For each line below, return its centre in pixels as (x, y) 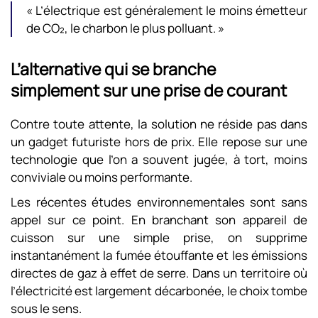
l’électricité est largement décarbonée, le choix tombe (159, 291)
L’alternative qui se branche (113, 69)
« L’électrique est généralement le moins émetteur (167, 10)
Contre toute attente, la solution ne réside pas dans (159, 124)
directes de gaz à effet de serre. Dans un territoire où (159, 273)
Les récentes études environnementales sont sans (159, 202)
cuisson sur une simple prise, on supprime (159, 237)
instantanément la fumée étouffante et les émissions (159, 255)
